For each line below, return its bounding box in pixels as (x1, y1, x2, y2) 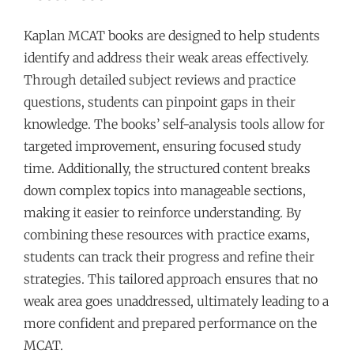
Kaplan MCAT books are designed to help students (24, 27, 320, 43)
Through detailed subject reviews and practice (24, 71, 296, 88)
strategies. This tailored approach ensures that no (24, 270, 318, 287)
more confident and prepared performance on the (24, 314, 317, 331)
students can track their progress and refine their (24, 248, 314, 265)
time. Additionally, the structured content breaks (24, 160, 311, 176)
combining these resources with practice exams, (24, 226, 310, 243)
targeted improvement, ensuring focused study (24, 137, 301, 154)
